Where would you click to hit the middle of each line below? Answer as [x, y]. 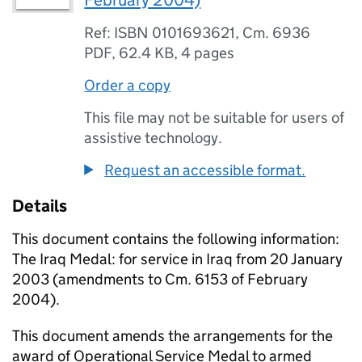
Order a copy [128, 85]
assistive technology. [154, 138]
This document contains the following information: [176, 239]
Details [40, 206]
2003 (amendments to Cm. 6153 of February [160, 279]
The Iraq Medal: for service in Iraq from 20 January [177, 259]
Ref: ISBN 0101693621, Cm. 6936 [198, 33]
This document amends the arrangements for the [173, 336]
